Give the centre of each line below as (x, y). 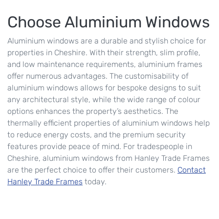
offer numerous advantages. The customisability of (98, 76)
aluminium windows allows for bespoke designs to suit (104, 88)
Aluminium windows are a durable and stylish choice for (107, 41)
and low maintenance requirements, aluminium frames (105, 65)
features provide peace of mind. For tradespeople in (100, 147)
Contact (192, 170)
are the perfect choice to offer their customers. (92, 170)
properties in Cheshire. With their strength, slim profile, (104, 53)
